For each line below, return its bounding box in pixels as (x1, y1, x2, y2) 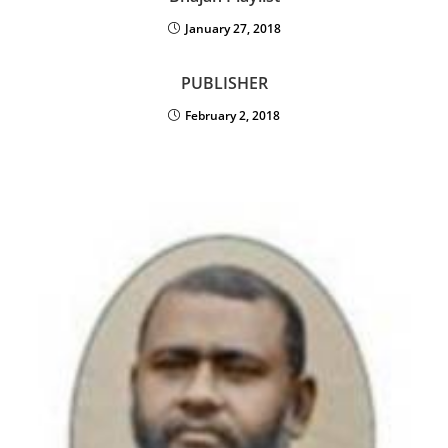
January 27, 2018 (184, 19, 281, 37)
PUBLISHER (180, 71, 268, 94)
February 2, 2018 (185, 106, 280, 124)
